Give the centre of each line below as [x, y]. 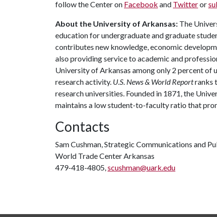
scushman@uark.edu [141, 167]
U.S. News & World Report [153, 82]
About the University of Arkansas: [116, 23]
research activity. [84, 82]
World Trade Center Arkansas [105, 156]
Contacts [82, 126]
